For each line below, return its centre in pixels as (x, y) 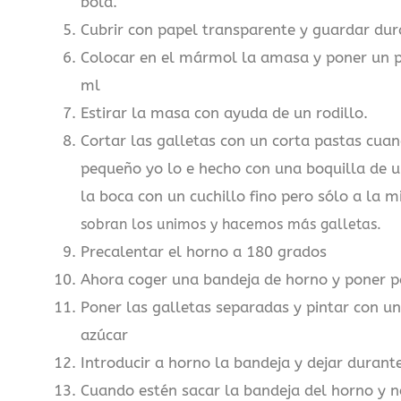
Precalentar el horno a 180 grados (203, 252)
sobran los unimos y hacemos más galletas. (230, 224)
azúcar (104, 335)
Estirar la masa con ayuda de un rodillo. (224, 113)
